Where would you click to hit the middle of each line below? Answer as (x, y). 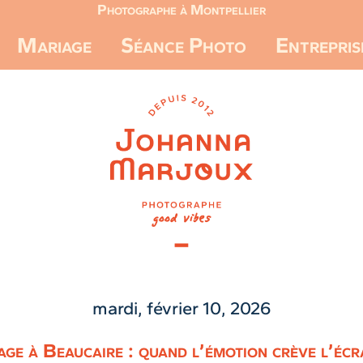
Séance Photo (184, 45)
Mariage (54, 45)
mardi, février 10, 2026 (181, 309)
